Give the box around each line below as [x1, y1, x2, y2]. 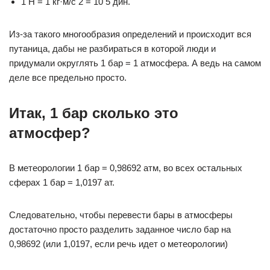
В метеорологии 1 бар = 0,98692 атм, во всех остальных [9, 163, 242, 173]
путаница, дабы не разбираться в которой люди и [9, 43, 216, 54]
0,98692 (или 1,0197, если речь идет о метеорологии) [9, 239, 228, 249]
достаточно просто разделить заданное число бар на [9, 224, 231, 234]
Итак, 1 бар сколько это [9, 105, 178, 121]
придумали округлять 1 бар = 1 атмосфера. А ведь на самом [9, 58, 261, 68]
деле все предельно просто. [9, 72, 127, 83]
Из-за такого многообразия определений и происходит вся [9, 29, 251, 39]
